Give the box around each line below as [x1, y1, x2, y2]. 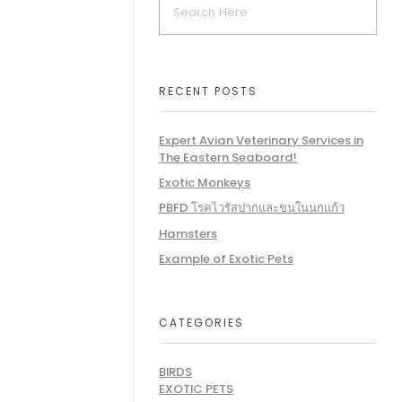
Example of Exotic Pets [159, 249, 294, 267]
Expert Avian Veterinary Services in [159, 132, 364, 149]
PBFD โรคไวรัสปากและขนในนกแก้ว [159, 199, 345, 217]
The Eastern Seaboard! [159, 149, 298, 166]
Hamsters [159, 224, 218, 242]
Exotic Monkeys [159, 174, 251, 192]
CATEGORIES [159, 315, 245, 331]
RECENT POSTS [159, 83, 258, 99]
